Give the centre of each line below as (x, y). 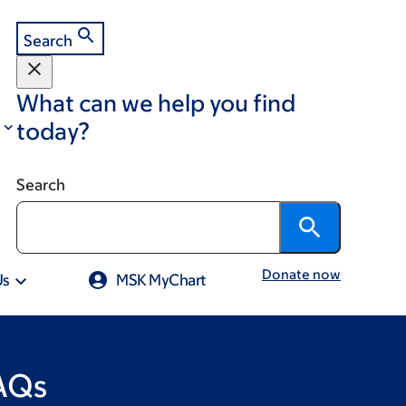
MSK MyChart (161, 280)
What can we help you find (155, 102)
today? (53, 130)
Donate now (301, 274)
